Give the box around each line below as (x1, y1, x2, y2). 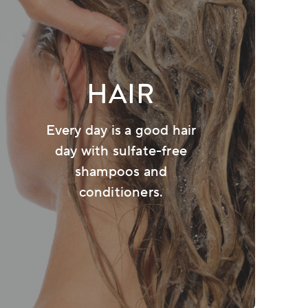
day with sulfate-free (54, 142, 188, 161)
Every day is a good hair (45, 122, 197, 140)
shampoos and (74, 163, 168, 181)
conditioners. (78, 184, 164, 202)
